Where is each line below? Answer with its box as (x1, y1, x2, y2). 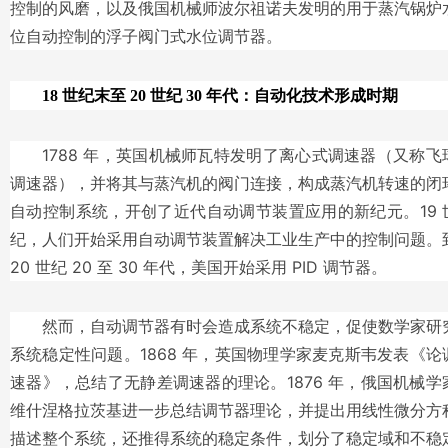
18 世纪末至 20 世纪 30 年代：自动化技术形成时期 (42, 87, 398, 104)
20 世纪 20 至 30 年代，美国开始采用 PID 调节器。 (10, 257, 387, 277)
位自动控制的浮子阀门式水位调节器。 (10, 26, 282, 46)
